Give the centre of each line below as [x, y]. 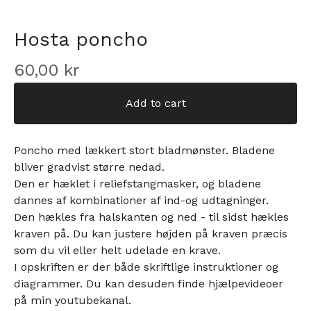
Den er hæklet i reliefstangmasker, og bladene [137, 184]
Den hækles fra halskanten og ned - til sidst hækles [151, 217]
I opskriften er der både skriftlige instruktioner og [146, 267]
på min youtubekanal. [73, 301]
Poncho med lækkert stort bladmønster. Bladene [144, 151]
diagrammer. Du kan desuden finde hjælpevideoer [149, 284]
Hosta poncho [81, 40]
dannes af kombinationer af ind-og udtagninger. [141, 201]
